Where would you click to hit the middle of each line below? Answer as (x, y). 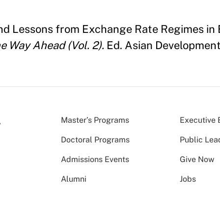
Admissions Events (95, 159)
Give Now (197, 159)
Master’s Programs (95, 120)
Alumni (74, 179)
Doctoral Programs (95, 139)
